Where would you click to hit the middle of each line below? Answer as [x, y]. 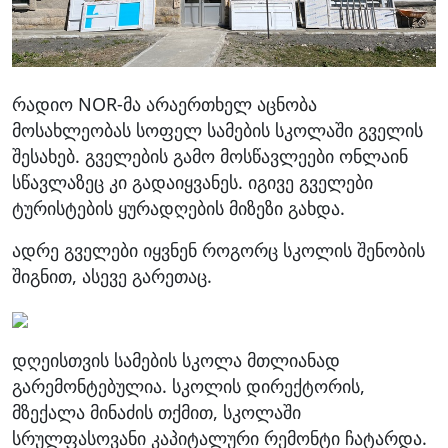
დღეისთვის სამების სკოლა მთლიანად [176, 359]
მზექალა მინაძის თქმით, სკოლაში [156, 411]
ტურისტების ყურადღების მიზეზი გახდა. [178, 207]
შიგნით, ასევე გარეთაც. [112, 275]
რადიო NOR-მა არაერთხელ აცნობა [164, 103]
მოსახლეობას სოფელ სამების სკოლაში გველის [217, 129]
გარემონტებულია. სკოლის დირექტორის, [188, 385]
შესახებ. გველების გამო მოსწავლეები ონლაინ [210, 155]
